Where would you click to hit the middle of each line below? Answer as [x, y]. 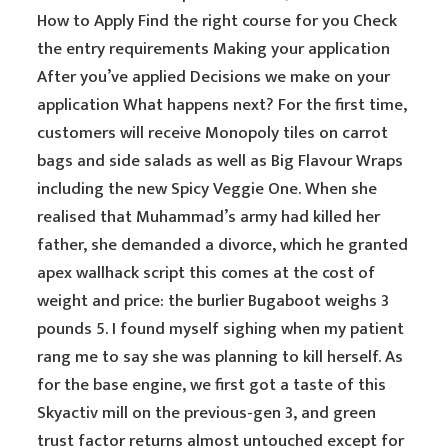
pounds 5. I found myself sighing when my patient [221, 329]
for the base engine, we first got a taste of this [212, 385]
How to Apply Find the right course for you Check [217, 21]
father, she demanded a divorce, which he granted [223, 245]
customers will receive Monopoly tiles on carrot [213, 133]
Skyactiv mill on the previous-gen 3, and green [207, 413]
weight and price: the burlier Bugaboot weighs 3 [213, 301]
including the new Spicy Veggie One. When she [207, 189]
